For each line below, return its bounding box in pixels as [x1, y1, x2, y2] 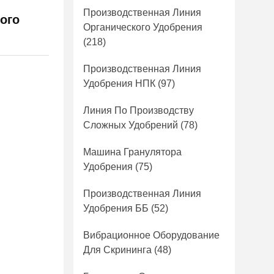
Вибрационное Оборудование [83, 230, 220, 240]
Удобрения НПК [83, 78, 155, 89]
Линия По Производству [83, 105, 194, 116]
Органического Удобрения [83, 22, 202, 32]
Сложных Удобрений [83, 120, 178, 130]
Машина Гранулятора [83, 147, 182, 157]
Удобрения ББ [83, 203, 149, 213]
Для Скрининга [83, 245, 152, 255]
